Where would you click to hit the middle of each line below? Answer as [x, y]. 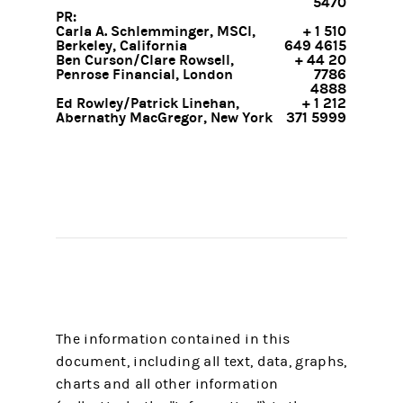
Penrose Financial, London [145, 74]
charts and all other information [167, 384]
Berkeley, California [122, 45]
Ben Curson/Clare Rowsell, [145, 60]
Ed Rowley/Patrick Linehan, [148, 103]
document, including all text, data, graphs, [201, 362]
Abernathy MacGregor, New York [165, 117]
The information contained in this [173, 339]
